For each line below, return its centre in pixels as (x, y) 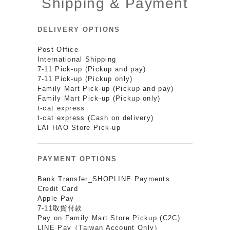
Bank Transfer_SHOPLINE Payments (104, 179)
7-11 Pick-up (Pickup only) (85, 79)
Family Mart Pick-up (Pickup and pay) (106, 88)
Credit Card (58, 188)
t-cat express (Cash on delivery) (95, 118)
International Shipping (77, 59)
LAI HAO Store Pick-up (79, 127)
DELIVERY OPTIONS (79, 29)
